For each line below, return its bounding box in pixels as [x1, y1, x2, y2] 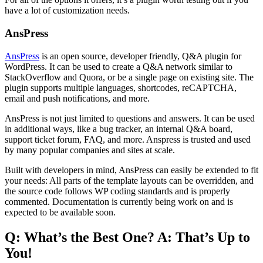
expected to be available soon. [5, 207, 116, 217]
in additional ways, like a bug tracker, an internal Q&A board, [5, 123, 232, 134]
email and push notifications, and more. [5, 93, 150, 103]
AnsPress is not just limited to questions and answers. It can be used [5, 113, 255, 123]
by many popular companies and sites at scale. [5, 144, 175, 155]
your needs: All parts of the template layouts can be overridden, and [5, 175, 254, 186]
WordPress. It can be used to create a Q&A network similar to [5, 61, 232, 72]
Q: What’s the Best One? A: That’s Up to [5, 229, 250, 245]
